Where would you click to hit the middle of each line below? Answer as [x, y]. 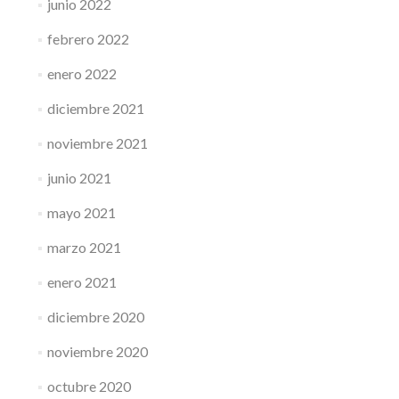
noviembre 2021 [97, 143]
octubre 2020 [89, 386]
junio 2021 [79, 178]
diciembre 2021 [95, 108]
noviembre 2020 [97, 351]
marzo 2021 [84, 247]
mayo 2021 [81, 212]
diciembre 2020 [95, 317]
